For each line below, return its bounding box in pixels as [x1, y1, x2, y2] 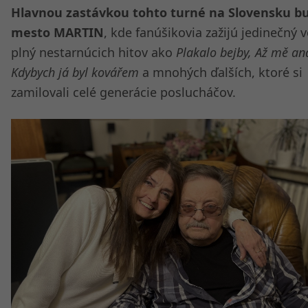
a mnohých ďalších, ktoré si [139, 64, 302, 80]
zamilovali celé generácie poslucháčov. [11, 84, 236, 100]
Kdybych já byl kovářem [11, 64, 139, 80]
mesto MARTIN [11, 24, 104, 41]
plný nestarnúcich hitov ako [11, 44, 176, 60]
